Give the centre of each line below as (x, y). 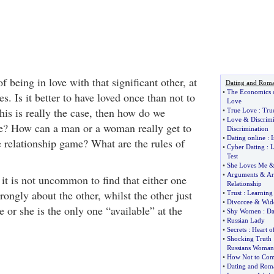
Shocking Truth (249, 239)
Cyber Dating (246, 147)
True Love (242, 110)
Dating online (246, 138)
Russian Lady (246, 220)
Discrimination (247, 128)
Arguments (242, 174)
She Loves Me (247, 165)
